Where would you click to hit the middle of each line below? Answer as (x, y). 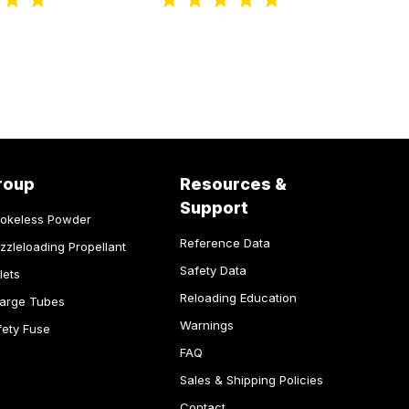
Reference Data (225, 243)
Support (214, 208)
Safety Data (213, 271)
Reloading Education (238, 298)
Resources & (233, 184)
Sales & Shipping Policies (251, 380)
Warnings (206, 325)
